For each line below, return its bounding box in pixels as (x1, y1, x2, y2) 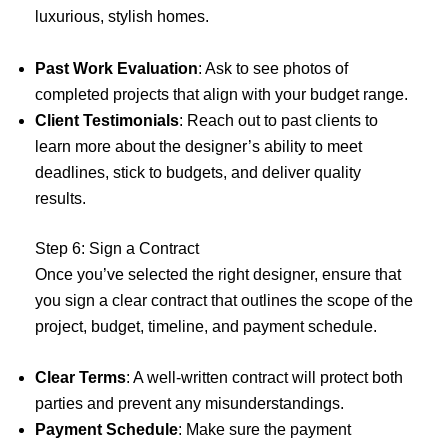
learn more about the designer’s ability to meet (35, 137, 362, 155)
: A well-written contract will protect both (126, 369, 403, 387)
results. (35, 189, 86, 207)
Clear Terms (35, 369, 126, 387)
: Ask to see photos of (198, 59, 348, 77)
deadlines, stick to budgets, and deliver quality (35, 163, 361, 181)
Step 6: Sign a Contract (35, 239, 199, 257)
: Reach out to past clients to (179, 111, 378, 129)
